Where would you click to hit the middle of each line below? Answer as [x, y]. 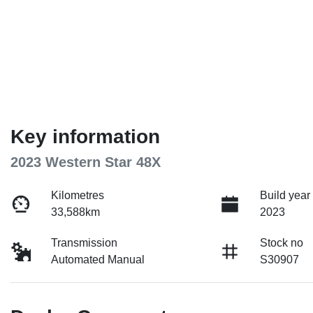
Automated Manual [98, 259]
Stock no [282, 242]
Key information [85, 136]
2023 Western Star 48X [86, 162]
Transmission [85, 242]
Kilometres [78, 195]
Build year [285, 195]
